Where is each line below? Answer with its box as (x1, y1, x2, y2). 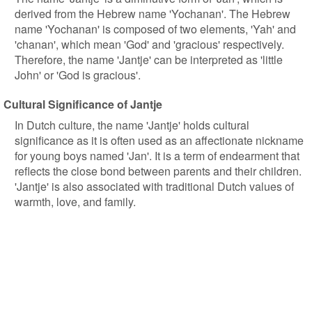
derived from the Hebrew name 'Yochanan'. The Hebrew (15, 6, 290, 22)
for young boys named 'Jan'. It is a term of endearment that (15, 148, 299, 164)
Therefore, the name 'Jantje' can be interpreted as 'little (15, 52, 283, 68)
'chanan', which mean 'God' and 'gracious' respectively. (15, 36, 284, 52)
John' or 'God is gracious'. (15, 67, 141, 83)
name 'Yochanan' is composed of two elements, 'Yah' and (15, 21, 296, 37)
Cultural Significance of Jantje (3, 96, 162, 112)
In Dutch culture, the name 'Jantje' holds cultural (15, 117, 249, 133)
